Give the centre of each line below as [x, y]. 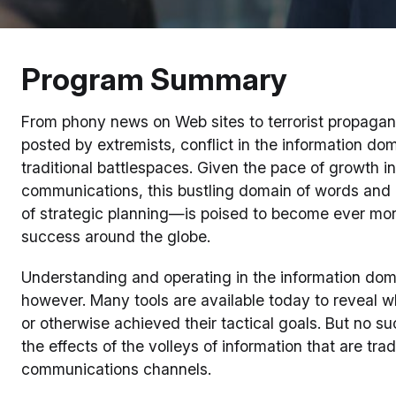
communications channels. [116, 369]
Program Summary [154, 79]
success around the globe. [116, 236]
